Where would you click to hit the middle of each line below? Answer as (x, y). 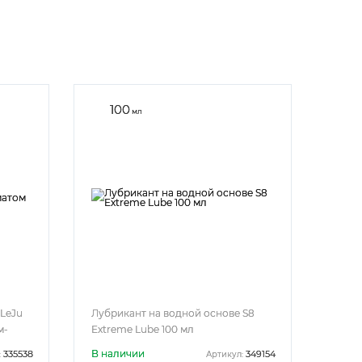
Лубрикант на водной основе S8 (173, 313)
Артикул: (225, 354)
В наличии (118, 354)
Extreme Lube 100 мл (143, 329)
